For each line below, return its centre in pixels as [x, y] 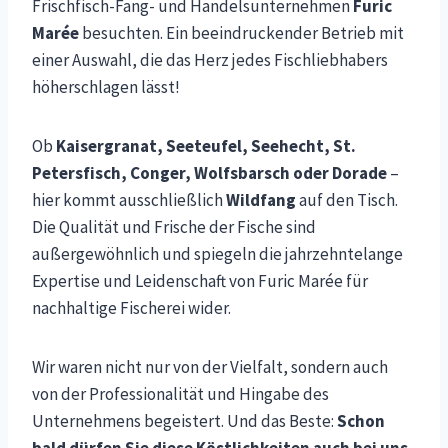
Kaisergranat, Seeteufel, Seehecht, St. [206, 145]
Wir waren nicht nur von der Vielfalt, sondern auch [210, 366]
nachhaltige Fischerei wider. [131, 307]
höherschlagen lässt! [106, 86]
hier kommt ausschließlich [129, 199]
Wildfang [261, 199]
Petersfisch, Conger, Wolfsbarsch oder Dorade [209, 172]
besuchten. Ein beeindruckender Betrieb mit [241, 32]
